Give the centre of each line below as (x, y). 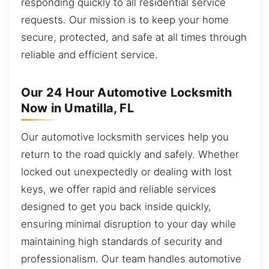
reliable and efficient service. (89, 55)
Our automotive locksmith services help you (125, 137)
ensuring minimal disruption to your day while (128, 224)
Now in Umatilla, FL (77, 108)
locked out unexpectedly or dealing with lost (126, 172)
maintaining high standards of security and (122, 242)
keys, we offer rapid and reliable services (119, 189)
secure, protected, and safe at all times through (134, 38)
